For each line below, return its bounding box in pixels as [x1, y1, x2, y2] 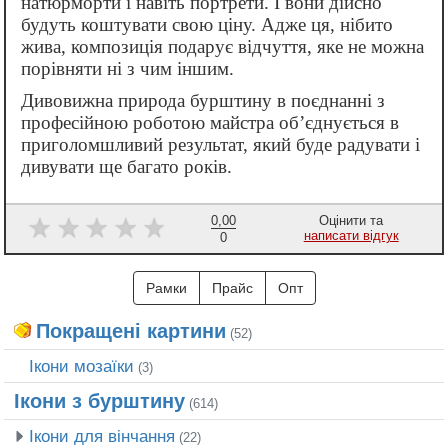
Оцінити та [319, 213, 384, 229]
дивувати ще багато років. [21, 156, 232, 178]
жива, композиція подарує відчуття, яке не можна [21, 36, 424, 58]
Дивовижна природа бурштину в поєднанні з [21, 90, 385, 112]
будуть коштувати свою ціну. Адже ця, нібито [21, 14, 393, 36]
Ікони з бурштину [14, 390, 185, 413]
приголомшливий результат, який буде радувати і [21, 134, 420, 156]
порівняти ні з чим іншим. [21, 58, 234, 80]
